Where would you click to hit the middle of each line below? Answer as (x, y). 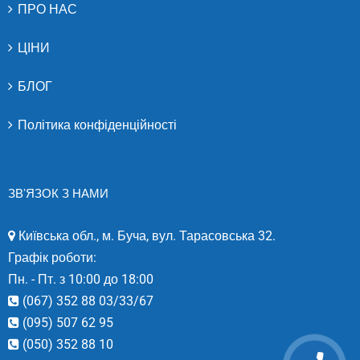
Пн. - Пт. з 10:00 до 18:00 (81, 279)
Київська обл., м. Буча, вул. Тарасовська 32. (145, 235)
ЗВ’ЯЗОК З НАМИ (58, 193)
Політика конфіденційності (97, 125)
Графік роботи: (52, 257)
